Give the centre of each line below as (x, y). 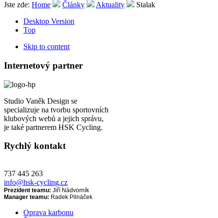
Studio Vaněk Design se (41, 101)
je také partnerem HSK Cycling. (53, 127)
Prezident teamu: (27, 190)
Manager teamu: (27, 197)
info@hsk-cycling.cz (36, 182)
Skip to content (46, 47)
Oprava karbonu (48, 212)
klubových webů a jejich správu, (54, 118)
